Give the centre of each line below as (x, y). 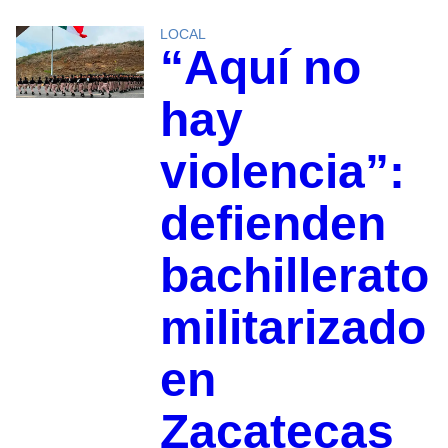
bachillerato (294, 276)
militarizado (292, 328)
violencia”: (282, 172)
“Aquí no (260, 68)
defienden (272, 224)
